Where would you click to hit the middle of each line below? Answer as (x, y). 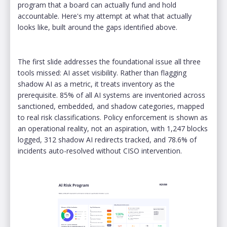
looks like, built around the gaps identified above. (98, 27)
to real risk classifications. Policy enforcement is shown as (113, 117)
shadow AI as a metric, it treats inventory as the (96, 84)
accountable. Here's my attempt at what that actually (105, 16)
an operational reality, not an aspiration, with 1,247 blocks (113, 128)
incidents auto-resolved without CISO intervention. (100, 150)
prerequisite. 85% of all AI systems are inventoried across (111, 95)
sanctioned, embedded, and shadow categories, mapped (111, 106)
